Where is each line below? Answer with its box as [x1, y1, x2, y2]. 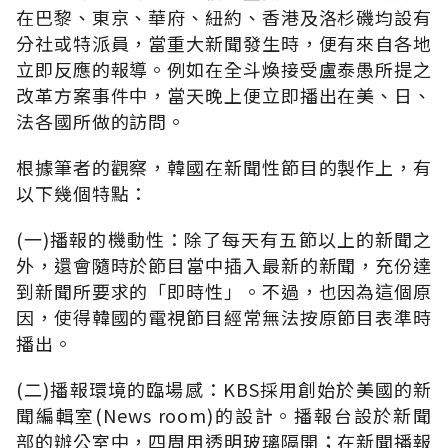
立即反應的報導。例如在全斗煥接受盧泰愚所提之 [16, 55, 432, 82]
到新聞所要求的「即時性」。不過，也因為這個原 [16, 277, 432, 304]
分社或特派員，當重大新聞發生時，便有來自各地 [16, 29, 432, 56]
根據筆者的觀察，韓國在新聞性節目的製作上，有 [16, 153, 432, 180]
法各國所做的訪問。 [16, 107, 187, 134]
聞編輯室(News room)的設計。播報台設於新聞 [16, 401, 432, 428]
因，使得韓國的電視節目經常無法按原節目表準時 [16, 303, 432, 330]
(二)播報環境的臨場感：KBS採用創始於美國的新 [16, 375, 432, 402]
